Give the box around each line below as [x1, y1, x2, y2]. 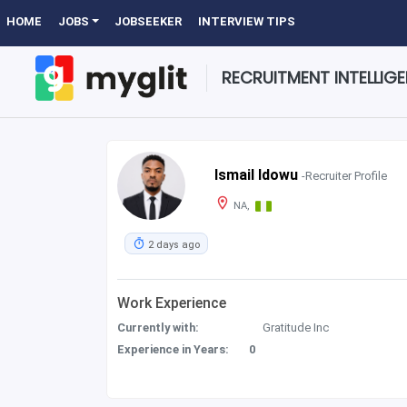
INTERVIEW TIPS [198, 15, 296, 28]
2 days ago [145, 238, 201, 251]
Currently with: [117, 321, 200, 335]
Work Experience [117, 294, 227, 313]
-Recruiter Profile [301, 168, 387, 183]
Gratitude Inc [263, 321, 330, 335]
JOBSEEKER [114, 15, 183, 28]
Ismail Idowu [213, 165, 302, 184]
